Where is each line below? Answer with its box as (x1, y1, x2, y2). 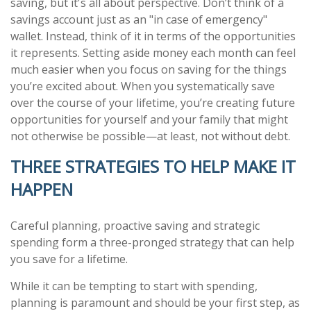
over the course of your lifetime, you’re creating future (10, 95, 295, 110)
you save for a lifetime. (10, 251, 128, 267)
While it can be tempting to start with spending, (10, 278, 258, 294)
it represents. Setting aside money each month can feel (10, 45, 296, 60)
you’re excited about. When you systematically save (10, 78, 275, 94)
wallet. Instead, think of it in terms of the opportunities (10, 28, 296, 44)
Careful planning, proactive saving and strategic (10, 218, 260, 233)
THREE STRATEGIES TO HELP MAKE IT (10, 155, 296, 178)
